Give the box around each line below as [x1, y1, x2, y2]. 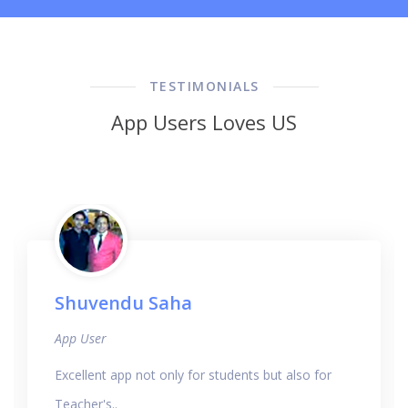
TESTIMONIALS [148, 76, 260, 95]
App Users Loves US [111, 107, 297, 136]
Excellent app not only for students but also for [55, 365, 331, 383]
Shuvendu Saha [55, 290, 192, 315]
